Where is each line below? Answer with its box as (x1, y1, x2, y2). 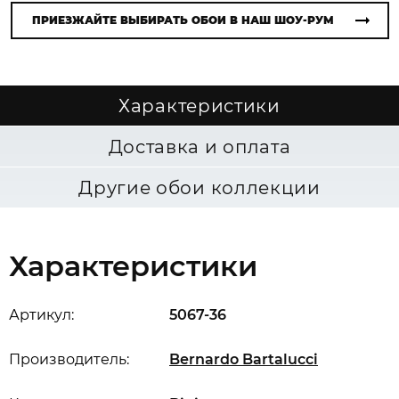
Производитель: (9, 351, 129, 368)
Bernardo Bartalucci (169, 351, 318, 368)
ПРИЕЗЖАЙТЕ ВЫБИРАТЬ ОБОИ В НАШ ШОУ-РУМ (31, 13, 334, 27)
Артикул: (9, 306, 74, 323)
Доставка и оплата (108, 136, 291, 158)
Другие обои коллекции (78, 177, 321, 199)
